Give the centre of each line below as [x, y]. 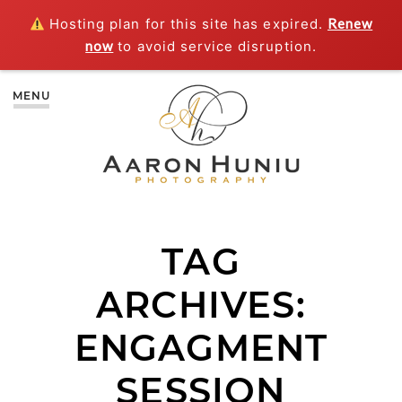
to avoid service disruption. [215, 46]
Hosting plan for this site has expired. [186, 24]
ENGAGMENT [201, 348]
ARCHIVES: [201, 305]
